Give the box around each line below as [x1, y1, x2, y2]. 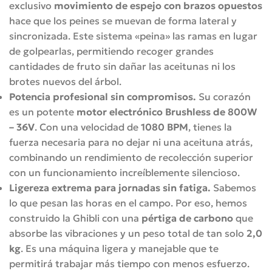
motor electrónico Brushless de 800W [76, 105, 257, 118]
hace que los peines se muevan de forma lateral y [9, 14, 237, 27]
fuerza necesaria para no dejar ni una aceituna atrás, [9, 135, 253, 148]
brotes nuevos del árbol [9, 75, 119, 87]
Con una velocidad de [39, 120, 141, 133]
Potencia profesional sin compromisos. [9, 90, 196, 103]
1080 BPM [141, 120, 188, 133]
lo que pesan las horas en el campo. [9, 196, 175, 209]
